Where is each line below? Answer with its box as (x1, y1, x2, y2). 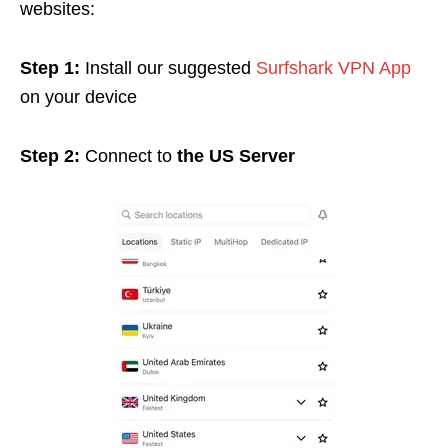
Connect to (80, 145, 177, 166)
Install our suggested (80, 57, 256, 78)
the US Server (177, 145, 295, 166)
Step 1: (20, 57, 80, 78)
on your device (20, 86, 137, 107)
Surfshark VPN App (256, 57, 411, 78)
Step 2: (20, 145, 80, 166)
